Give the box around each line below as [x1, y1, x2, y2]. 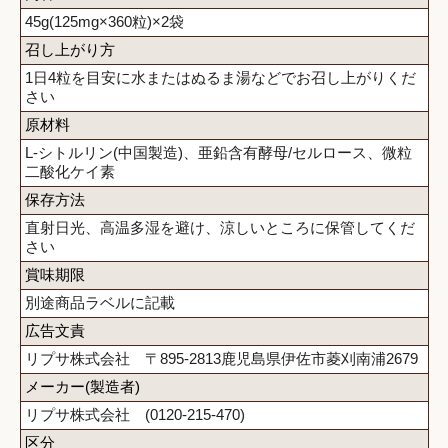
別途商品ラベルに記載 [25, 293, 175, 311]
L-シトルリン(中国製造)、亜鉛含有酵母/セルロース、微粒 [25, 143, 412, 161]
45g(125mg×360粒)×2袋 [25, 12, 184, 30]
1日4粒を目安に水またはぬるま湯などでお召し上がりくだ [25, 68, 416, 86]
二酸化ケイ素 [25, 162, 115, 180]
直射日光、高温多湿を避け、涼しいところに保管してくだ [25, 218, 415, 236]
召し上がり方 [25, 40, 115, 58]
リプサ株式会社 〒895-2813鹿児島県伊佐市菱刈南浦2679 [25, 349, 418, 367]
